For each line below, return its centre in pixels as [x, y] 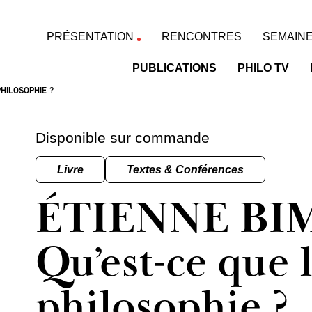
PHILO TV [263, 68]
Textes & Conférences [185, 170]
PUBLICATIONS [174, 68]
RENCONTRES [202, 37]
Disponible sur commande [123, 138]
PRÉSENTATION [90, 37]
